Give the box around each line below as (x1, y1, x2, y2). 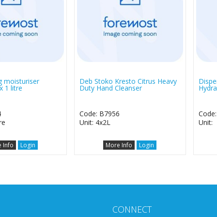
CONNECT (112, 203, 152, 215)
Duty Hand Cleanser (79, 83, 142, 93)
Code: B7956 (79, 108, 120, 118)
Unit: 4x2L (79, 117, 111, 127)
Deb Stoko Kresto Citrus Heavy (79, 76, 177, 86)
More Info (106, 140, 133, 149)
